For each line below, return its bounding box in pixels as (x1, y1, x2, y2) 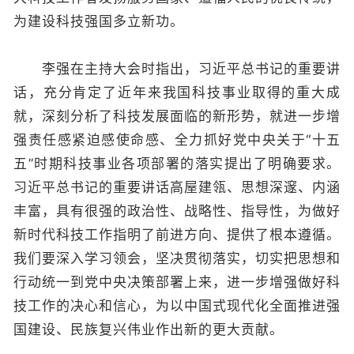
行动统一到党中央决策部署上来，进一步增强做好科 (13, 274, 341, 290)
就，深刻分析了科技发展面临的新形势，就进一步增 (13, 108, 341, 124)
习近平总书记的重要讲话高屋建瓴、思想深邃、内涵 (13, 179, 341, 195)
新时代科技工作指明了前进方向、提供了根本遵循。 (13, 227, 341, 243)
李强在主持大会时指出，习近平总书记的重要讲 (13, 61, 341, 77)
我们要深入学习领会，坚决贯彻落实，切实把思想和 (13, 250, 341, 266)
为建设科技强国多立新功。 (13, 13, 184, 29)
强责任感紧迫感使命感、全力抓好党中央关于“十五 (13, 132, 341, 148)
